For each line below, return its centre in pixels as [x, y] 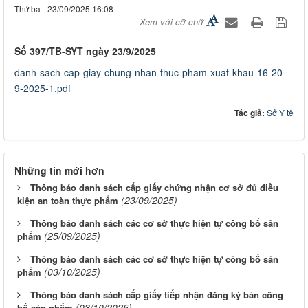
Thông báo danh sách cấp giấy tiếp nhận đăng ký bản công [157, 295]
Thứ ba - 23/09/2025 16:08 [64, 9]
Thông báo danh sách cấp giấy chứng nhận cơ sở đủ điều [154, 188]
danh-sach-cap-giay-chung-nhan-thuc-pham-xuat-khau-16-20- [150, 73]
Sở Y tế [280, 113]
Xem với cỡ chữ [172, 22]
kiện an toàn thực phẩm [68, 201]
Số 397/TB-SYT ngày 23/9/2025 [85, 51]
